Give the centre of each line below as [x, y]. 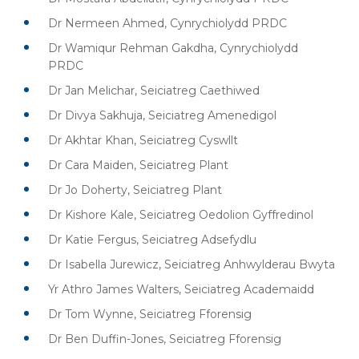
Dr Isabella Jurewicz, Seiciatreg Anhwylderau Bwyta [192, 264]
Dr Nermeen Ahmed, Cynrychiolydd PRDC [167, 23]
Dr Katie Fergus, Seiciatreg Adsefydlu [152, 240]
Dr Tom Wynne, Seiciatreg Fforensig [150, 314]
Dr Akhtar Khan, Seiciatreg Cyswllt [143, 140]
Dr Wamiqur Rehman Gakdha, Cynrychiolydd [173, 48]
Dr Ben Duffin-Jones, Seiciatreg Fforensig [165, 339]
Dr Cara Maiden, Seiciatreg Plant [138, 165]
